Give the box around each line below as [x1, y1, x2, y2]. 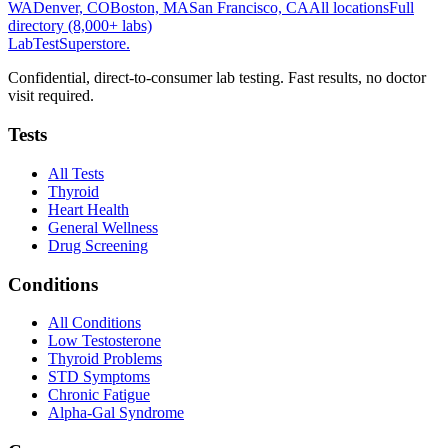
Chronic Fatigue [48, 386, 150, 404]
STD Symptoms [48, 368, 150, 386]
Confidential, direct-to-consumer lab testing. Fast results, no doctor [8, 69, 426, 87]
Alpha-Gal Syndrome [48, 404, 184, 422]
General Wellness [48, 218, 158, 236]
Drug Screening [48, 236, 148, 254]
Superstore [59, 35, 126, 53]
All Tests [48, 164, 104, 182]
